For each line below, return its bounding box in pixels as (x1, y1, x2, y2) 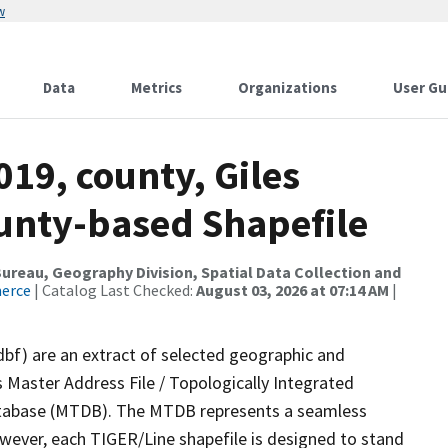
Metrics (131, 78, 182, 97)
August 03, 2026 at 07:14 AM (196, 280, 389, 300)
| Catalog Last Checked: (31, 280, 196, 300)
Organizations (238, 78, 337, 97)
